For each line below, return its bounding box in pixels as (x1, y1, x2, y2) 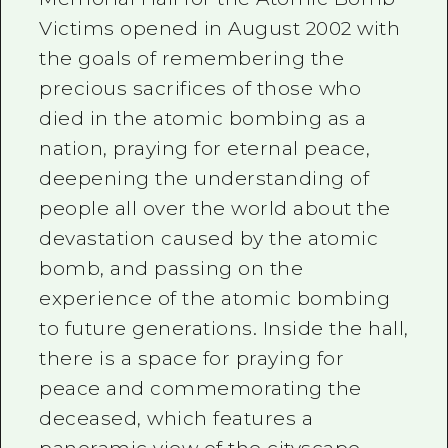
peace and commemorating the (39, 377, 362, 400)
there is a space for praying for (39, 347, 345, 370)
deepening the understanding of (39, 167, 370, 190)
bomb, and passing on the (39, 257, 304, 280)
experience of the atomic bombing (39, 287, 391, 310)
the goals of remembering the (39, 47, 345, 70)
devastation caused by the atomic (39, 227, 379, 250)
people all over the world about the (39, 197, 391, 220)
